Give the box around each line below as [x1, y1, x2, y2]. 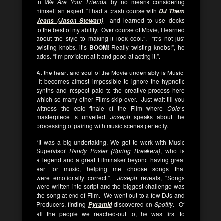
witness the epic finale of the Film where [37, 104, 167, 112]
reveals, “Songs [137, 173, 185, 182]
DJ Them [159, 7, 185, 15]
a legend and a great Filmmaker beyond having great [37, 155, 184, 164]
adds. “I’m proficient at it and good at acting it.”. [37, 52, 160, 60]
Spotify [152, 200, 173, 208]
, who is [160, 147, 184, 155]
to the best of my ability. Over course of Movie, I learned [37, 25, 184, 34]
